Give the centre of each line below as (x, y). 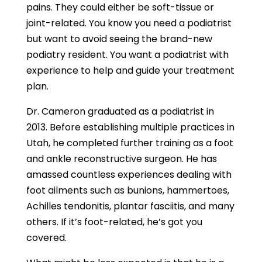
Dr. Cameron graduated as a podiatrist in (120, 111)
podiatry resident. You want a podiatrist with (127, 55)
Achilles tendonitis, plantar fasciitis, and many (130, 206)
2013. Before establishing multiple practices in (130, 127)
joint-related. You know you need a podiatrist (129, 23)
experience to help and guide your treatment (130, 70)
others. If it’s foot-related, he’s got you (114, 222)
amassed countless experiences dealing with (129, 175)
